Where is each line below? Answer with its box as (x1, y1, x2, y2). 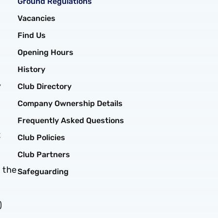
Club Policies (18, 133, 65, 142)
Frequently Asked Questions (18, 116, 124, 125)
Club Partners (18, 150, 70, 159)
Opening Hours (18, 48, 73, 57)
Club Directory (18, 82, 72, 91)
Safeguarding (18, 167, 69, 176)
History (18, 65, 45, 74)
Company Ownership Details (18, 99, 123, 108)
